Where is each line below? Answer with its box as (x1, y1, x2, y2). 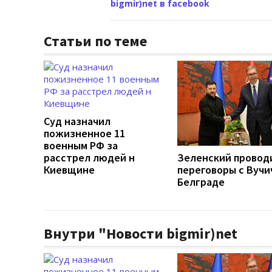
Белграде (177, 175, 225, 189)
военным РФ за (44, 138, 118, 152)
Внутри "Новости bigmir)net (44, 224, 237, 243)
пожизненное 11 (44, 126, 125, 140)
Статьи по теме (44, 32, 147, 50)
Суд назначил (44, 114, 110, 128)
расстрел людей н (44, 151, 135, 165)
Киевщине (44, 163, 95, 177)
